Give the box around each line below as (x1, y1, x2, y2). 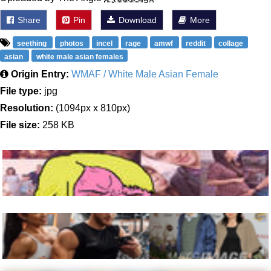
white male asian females (36, 53, 123, 61)
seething (17, 39, 49, 48)
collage (218, 39, 244, 48)
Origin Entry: (11, 69, 69, 79)
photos (59, 39, 85, 48)
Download (116, 15, 157, 25)
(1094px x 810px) (53, 103, 130, 113)
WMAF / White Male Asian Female (71, 69, 218, 79)
